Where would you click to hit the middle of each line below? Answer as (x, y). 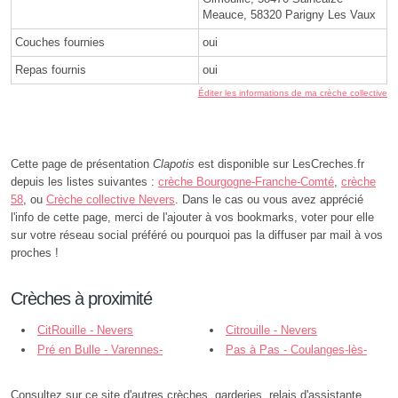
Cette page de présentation (82, 163)
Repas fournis (51, 69)
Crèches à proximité (81, 298)
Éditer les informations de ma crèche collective (293, 92)
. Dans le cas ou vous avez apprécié (269, 199)
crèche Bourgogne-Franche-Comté (246, 181)
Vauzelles (36, 369)
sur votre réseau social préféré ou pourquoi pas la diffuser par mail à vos (197, 235)
